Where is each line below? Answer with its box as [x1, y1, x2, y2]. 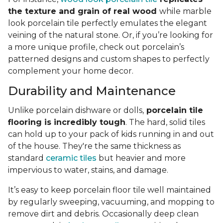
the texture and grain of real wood [8, 6, 159, 16]
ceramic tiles [46, 153, 97, 163]
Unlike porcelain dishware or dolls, [8, 106, 144, 115]
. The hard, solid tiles [125, 117, 205, 127]
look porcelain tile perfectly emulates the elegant [8, 18, 207, 28]
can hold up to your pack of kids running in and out [8, 129, 214, 139]
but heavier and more [97, 153, 186, 163]
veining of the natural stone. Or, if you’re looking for [8, 30, 213, 40]
